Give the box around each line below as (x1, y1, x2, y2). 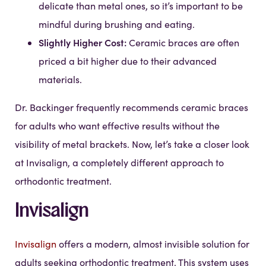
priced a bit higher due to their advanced (39, 55, 217, 68)
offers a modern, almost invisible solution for (56, 237, 249, 251)
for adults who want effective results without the (15, 119, 220, 132)
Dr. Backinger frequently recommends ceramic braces (15, 101, 248, 114)
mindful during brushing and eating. (39, 18, 195, 31)
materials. (39, 73, 82, 86)
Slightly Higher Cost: (39, 36, 126, 49)
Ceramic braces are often (126, 36, 239, 49)
